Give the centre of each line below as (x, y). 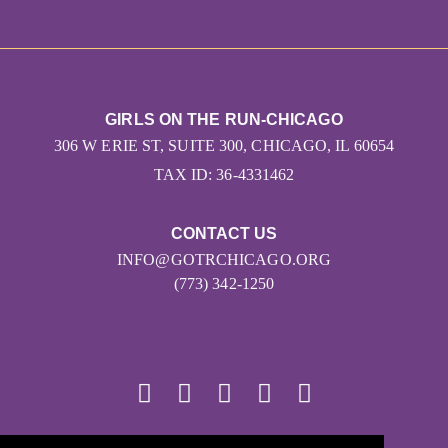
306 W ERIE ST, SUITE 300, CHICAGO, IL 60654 (224, 146)
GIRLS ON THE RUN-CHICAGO (224, 120)
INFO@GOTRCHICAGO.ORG (224, 260)
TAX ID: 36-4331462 (224, 175)
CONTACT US (224, 234)
